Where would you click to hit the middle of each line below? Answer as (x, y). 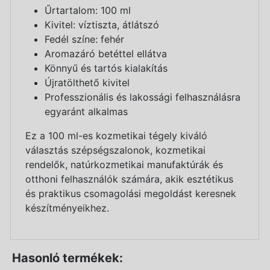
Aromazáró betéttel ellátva (106, 53)
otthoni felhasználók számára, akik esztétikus (129, 179)
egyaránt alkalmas (86, 111)
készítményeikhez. (67, 208)
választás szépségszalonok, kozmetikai (115, 150)
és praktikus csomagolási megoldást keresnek (131, 193)
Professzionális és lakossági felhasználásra (143, 97)
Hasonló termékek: (67, 258)
